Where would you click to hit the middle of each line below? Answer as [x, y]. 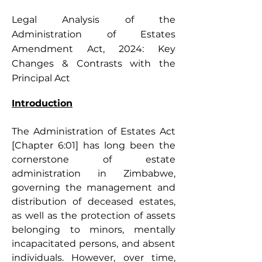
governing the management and [94, 187]
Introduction [42, 103]
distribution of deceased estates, [94, 201]
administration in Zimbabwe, [94, 173]
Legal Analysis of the [94, 20]
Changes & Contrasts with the [94, 63]
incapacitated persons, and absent [94, 244]
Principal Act [41, 78]
